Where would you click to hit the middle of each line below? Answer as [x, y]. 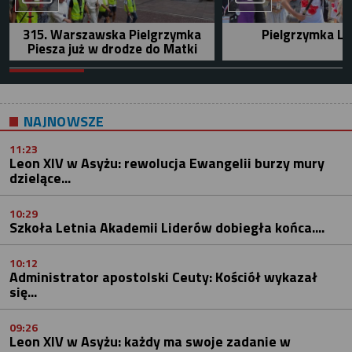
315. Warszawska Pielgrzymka [112, 34]
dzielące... [40, 178]
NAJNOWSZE [64, 121]
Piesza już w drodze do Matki [112, 48]
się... [23, 291]
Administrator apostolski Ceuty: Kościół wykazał [163, 277]
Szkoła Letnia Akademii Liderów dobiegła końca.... [167, 227]
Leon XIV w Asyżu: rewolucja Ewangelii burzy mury [167, 163]
